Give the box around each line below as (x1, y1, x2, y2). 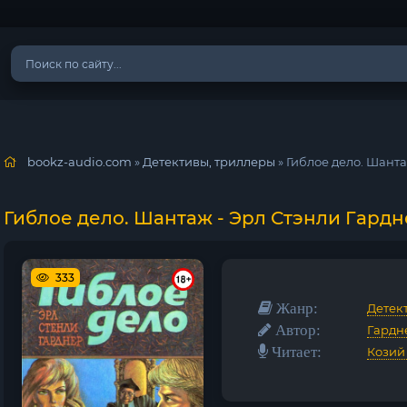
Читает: (268, 343, 322, 359)
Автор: (272, 322, 321, 337)
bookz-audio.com (27, 154, 132, 169)
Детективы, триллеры (143, 154, 275, 169)
